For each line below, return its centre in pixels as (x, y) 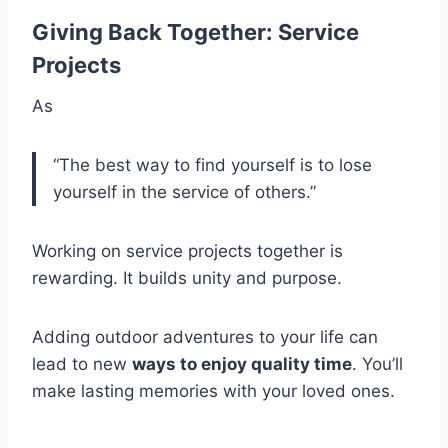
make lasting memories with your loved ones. (213, 391)
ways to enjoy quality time (242, 364)
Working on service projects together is (187, 251)
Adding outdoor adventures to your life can (205, 337)
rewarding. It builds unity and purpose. (187, 278)
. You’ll (377, 364)
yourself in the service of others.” (184, 192)
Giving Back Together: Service (195, 32)
